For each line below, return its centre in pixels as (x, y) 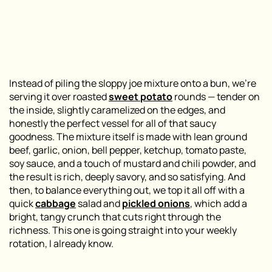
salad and (99, 203)
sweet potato (141, 96)
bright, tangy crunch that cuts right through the (115, 216)
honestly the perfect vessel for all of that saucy (113, 123)
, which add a (219, 203)
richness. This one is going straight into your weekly (123, 230)
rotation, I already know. (61, 243)
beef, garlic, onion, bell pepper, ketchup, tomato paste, (128, 150)
